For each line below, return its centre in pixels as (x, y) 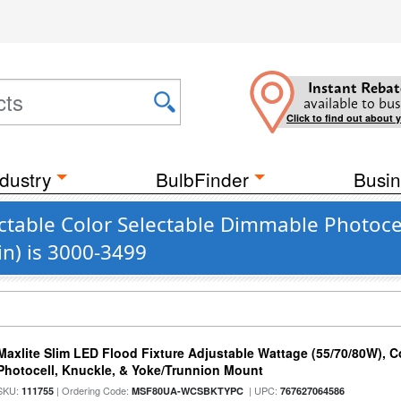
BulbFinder (202, 179)
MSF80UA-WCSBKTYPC (188, 391)
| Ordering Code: (93, 390)
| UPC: (262, 390)
